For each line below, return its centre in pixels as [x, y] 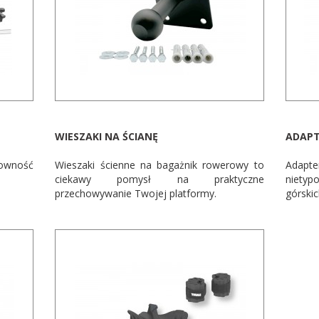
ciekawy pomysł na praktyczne [159, 179]
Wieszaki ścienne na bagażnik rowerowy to [159, 165]
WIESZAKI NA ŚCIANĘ [107, 136]
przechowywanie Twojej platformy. [136, 193]
